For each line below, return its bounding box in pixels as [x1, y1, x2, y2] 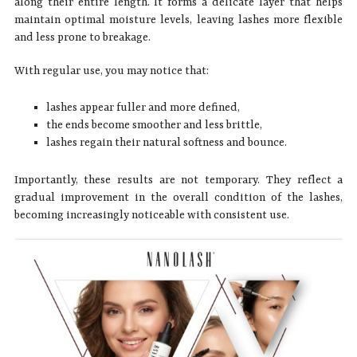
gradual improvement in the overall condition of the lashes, [14, 190, 343, 204]
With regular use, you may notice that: [14, 64, 209, 77]
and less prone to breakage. [14, 30, 151, 44]
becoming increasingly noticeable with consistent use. [14, 208, 289, 222]
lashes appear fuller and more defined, [45, 100, 240, 114]
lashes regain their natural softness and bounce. [45, 135, 287, 149]
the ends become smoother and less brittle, [45, 118, 262, 131]
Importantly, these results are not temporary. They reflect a [14, 173, 343, 186]
